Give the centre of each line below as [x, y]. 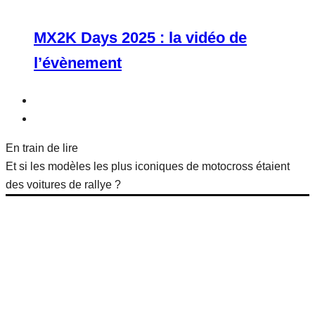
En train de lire [42, 148]
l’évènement [78, 63]
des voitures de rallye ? [63, 185]
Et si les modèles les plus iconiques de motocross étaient [148, 166]
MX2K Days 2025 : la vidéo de [140, 38]
